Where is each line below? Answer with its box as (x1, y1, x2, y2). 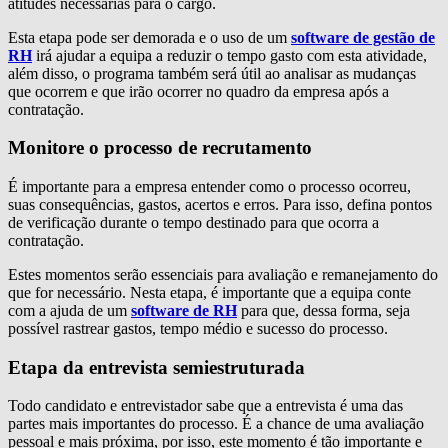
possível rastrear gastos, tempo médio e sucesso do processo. (8, 319, 388, 337)
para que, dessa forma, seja (237, 301, 410, 319)
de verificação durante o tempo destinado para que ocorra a (8, 213, 379, 231)
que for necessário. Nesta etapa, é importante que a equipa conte (8, 283, 411, 301)
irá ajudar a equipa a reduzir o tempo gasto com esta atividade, (32, 46, 427, 64)
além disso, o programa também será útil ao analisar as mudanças (8, 64, 416, 82)
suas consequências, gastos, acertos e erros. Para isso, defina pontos (8, 195, 432, 213)
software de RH (131, 301, 237, 319)
